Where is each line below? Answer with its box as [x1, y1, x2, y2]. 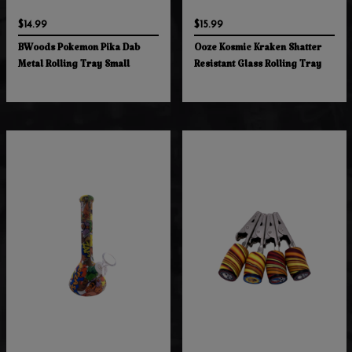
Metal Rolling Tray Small [17, 60, 130, 74]
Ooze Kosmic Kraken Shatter [193, 43, 321, 57]
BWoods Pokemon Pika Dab [17, 43, 140, 57]
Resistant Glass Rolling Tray [193, 60, 321, 74]
